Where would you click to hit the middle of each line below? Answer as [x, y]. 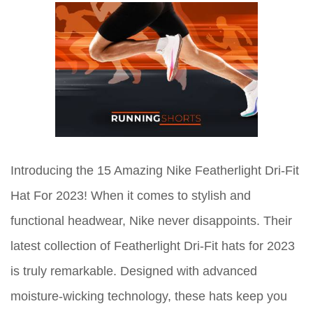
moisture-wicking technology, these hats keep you [149, 297]
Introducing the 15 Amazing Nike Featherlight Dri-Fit [155, 171]
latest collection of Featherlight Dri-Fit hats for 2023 [153, 246]
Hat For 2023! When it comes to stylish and [131, 196]
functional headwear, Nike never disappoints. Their [151, 221]
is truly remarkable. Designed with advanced [134, 271]
